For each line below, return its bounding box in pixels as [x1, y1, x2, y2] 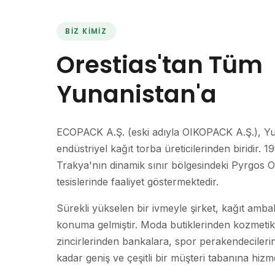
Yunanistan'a [56, 77, 217, 110]
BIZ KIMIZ [65, 26, 107, 36]
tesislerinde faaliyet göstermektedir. [56, 175, 219, 188]
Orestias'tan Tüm [56, 48, 263, 81]
